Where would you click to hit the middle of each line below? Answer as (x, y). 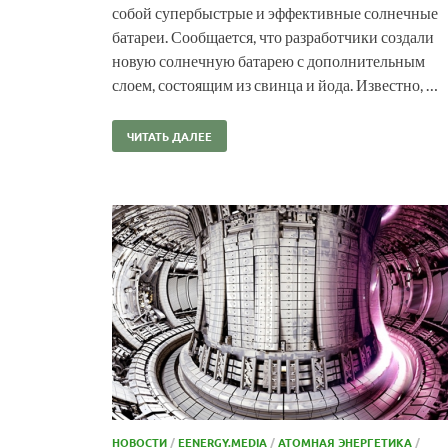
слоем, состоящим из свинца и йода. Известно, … (275, 84)
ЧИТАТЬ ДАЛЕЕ (169, 135)
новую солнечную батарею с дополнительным (268, 60)
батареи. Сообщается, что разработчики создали (273, 36)
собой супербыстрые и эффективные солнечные (275, 12)
